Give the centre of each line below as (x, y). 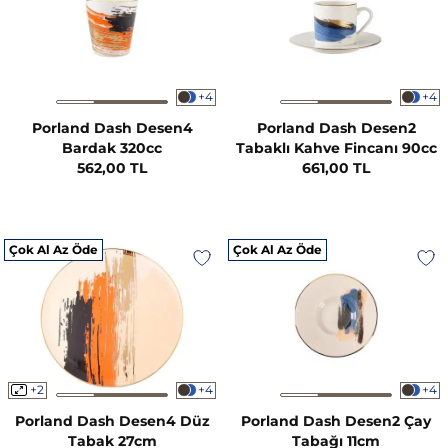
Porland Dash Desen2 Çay (336, 420)
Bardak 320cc (112, 147)
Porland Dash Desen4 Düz (112, 420)
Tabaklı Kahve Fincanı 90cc (336, 147)
